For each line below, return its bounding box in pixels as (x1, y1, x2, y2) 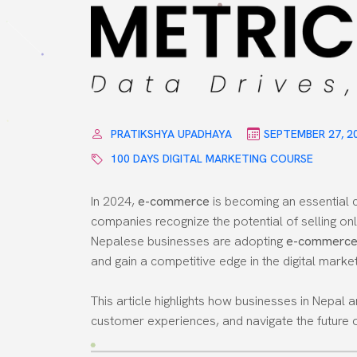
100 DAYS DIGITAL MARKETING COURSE (111, 151, 313, 167)
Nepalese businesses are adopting (91, 232, 286, 249)
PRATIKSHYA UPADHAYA (111, 126, 232, 141)
